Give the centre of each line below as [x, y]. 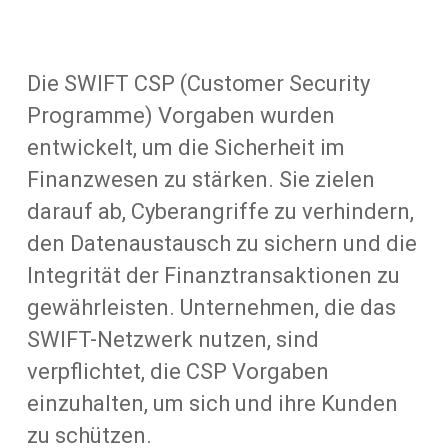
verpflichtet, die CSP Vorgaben [177, 371]
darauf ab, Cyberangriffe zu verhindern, [220, 211]
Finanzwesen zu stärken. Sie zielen [200, 179]
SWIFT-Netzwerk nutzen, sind [172, 339]
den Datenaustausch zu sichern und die [221, 243]
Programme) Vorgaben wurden [180, 115]
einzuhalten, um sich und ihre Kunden [212, 403]
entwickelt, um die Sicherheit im [185, 147]
